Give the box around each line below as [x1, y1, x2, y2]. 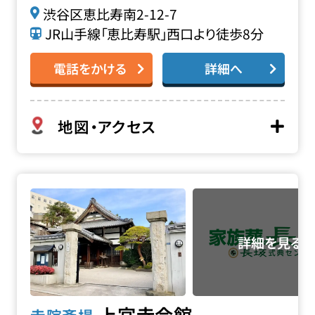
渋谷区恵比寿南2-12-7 [42, 4, 177, 24]
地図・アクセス [58, 115, 156, 137]
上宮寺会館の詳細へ [16, 173, 136, 193]
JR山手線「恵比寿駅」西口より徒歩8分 [44, 24, 264, 44]
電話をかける [53, 58, 127, 77]
